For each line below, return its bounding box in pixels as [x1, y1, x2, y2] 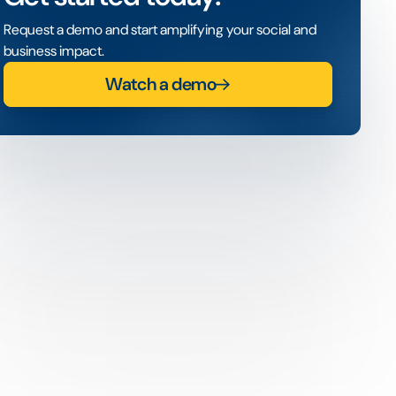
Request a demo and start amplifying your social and [3, 20, 316, 39]
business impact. [3, 42, 104, 60]
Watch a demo [105, 72, 217, 96]
